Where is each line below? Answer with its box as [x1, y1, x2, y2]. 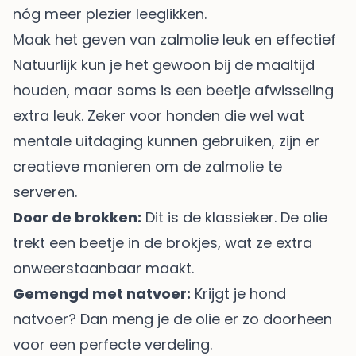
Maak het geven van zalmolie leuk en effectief [13, 29, 336, 49]
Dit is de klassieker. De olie [141, 207, 327, 227]
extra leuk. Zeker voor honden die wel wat [13, 105, 304, 126]
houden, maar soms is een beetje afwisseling [13, 79, 334, 100]
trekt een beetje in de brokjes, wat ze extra [13, 232, 312, 253]
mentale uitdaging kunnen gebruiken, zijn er [13, 130, 319, 151]
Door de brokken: [13, 207, 141, 227]
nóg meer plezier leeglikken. [13, 3, 207, 24]
